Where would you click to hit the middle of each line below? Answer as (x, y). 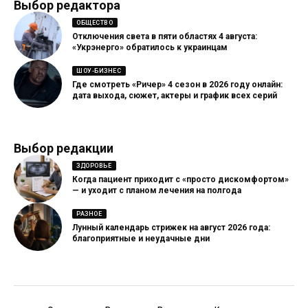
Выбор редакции (64, 148)
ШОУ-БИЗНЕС (99, 70)
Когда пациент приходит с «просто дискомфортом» (180, 180)
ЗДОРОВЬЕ (94, 165)
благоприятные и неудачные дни (141, 239)
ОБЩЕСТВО (95, 22)
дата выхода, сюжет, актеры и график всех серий (175, 96)
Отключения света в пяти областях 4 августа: (165, 37)
